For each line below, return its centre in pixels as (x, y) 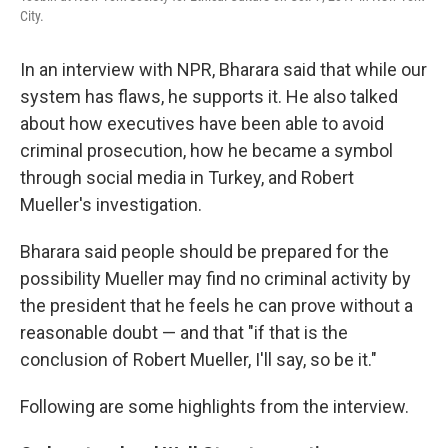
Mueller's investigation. (111, 204)
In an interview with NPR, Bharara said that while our (223, 69)
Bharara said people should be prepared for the (204, 251)
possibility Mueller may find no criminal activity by (215, 278)
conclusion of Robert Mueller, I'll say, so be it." (198, 359)
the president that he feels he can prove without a (216, 305)
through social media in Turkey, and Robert (187, 177)
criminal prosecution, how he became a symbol (206, 150)
